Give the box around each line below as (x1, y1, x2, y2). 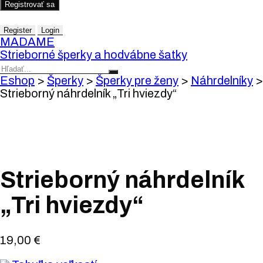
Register (4, 26, 32, 35)
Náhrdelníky (191, 74, 253, 87)
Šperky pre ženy (96, 74, 178, 87)
